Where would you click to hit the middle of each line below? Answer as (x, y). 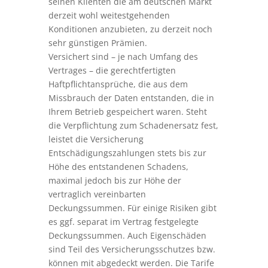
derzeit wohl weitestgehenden (109, 15)
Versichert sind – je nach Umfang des (123, 57)
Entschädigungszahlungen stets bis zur (127, 153)
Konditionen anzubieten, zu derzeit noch (130, 29)
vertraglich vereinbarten (97, 194)
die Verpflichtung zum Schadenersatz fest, (133, 125)
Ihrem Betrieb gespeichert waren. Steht (127, 112)
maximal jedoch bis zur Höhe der (115, 180)
